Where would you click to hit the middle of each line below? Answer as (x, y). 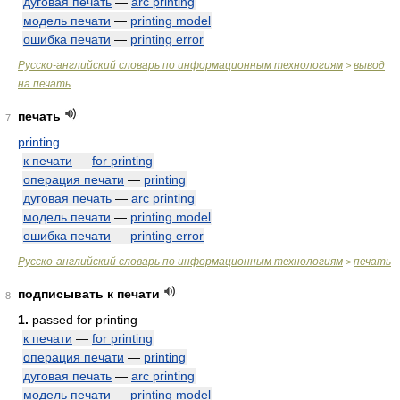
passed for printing (83, 320)
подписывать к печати (89, 294)
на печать (44, 84)
